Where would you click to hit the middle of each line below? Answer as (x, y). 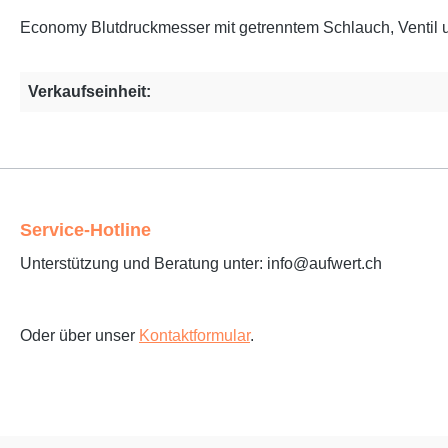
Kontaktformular (194, 336)
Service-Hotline (85, 230)
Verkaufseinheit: (89, 92)
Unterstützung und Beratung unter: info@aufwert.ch (201, 264)
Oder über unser (79, 336)
